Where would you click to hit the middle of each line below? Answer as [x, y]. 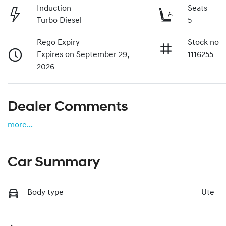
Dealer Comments [68, 108]
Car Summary [54, 163]
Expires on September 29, [83, 55]
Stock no [204, 43]
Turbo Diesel [60, 21]
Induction [54, 9]
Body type [45, 193]
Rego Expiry [59, 43]
